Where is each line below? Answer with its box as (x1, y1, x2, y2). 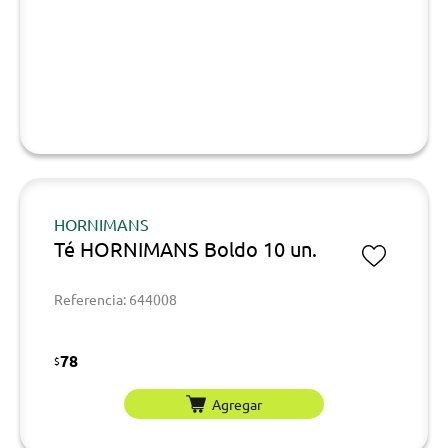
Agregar (212, 394, 262, 413)
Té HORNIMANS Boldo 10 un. (54, 236, 317, 261)
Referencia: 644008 (54, 290, 177, 308)
